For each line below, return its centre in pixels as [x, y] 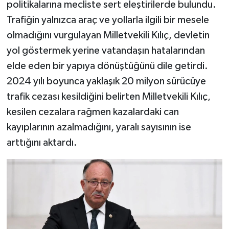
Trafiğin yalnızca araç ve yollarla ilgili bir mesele [108, 20]
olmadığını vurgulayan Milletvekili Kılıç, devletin [108, 35]
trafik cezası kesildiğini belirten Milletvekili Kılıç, [108, 97]
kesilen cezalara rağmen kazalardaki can [93, 112]
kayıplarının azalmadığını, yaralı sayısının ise [99, 127]
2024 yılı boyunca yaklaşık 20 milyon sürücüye [106, 81]
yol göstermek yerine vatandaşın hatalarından [106, 51]
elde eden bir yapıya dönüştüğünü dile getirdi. [107, 66]
